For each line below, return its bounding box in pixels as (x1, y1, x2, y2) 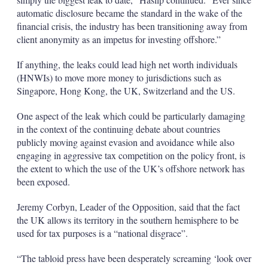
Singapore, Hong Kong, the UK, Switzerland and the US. (16, 84, 235, 97)
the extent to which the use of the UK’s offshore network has (16, 162, 245, 175)
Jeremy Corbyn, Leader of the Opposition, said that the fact (16, 200, 240, 213)
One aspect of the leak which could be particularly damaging (16, 109, 245, 122)
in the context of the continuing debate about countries (16, 123, 220, 135)
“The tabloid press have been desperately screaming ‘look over (16, 252, 251, 264)
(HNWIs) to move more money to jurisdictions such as (16, 71, 221, 84)
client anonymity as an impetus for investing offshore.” (16, 33, 221, 45)
